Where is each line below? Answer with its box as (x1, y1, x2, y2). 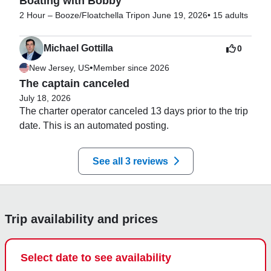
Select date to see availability (21, 251, 171, 264)
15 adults (213, 10, 248, 20)
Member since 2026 (93, 62, 169, 73)
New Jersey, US (29, 62, 90, 73)
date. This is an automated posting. (19, 120, 169, 131)
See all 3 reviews (92, 155, 168, 166)
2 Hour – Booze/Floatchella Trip (19, 10, 140, 20)
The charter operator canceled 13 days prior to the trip (19, 105, 248, 116)
